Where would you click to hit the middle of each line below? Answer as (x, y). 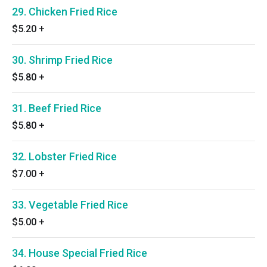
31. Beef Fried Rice (57, 108)
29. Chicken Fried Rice (65, 12)
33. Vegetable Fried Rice (70, 205)
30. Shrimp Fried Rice (62, 60)
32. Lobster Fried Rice (64, 156)
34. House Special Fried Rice (80, 253)
